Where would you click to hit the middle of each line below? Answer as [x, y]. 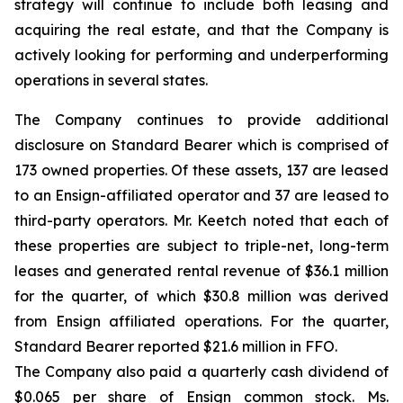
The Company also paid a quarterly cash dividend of [201, 372]
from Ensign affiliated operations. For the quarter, [201, 321]
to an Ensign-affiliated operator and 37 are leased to [201, 195]
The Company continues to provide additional [201, 120]
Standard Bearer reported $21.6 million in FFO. [176, 346]
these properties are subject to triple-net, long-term [201, 246]
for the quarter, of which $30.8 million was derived [201, 296]
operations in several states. [111, 80]
